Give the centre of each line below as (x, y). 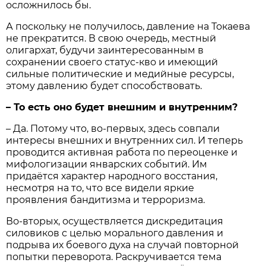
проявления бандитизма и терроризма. (106, 199)
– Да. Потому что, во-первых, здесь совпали (113, 128)
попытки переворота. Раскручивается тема (114, 256)
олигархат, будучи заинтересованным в (105, 50)
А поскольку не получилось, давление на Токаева (128, 26)
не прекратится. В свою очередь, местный (111, 38)
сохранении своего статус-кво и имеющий (112, 62)
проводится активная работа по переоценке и (122, 152)
